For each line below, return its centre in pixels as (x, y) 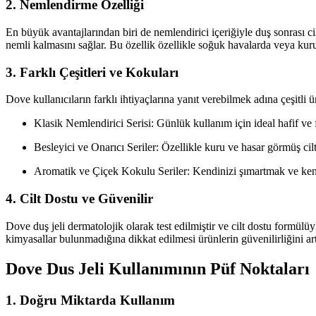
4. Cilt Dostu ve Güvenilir (79, 199)
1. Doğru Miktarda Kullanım (90, 300)
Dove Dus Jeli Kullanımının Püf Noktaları (158, 268)
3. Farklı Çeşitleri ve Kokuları (92, 72)
